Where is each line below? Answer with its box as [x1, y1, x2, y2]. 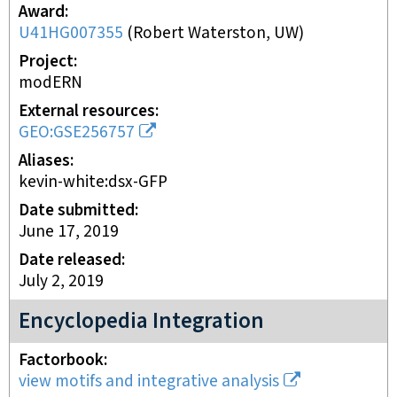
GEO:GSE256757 [19, 121, 135, 144]
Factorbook [19, 349, 104, 371]
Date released [19, 249, 121, 271]
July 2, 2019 [19, 270, 104, 292]
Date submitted [19, 199, 135, 222]
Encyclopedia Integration [19, 307, 264, 336]
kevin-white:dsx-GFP [19, 171, 167, 193]
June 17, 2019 [19, 221, 119, 243]
